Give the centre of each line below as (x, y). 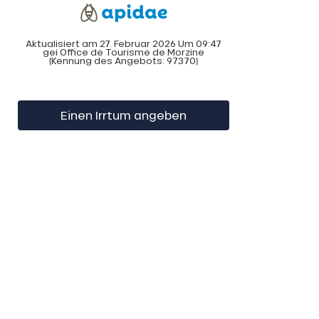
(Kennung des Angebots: (108, 61)
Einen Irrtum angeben (123, 115)
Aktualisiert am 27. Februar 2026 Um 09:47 (124, 43)
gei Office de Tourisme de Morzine (124, 52)
